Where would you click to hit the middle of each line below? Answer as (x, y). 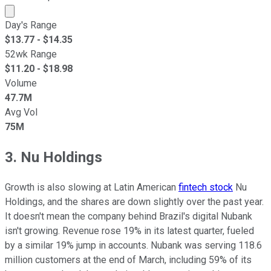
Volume (21, 83)
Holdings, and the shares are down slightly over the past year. (134, 201)
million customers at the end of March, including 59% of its (128, 260)
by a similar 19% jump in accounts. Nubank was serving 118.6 (133, 245)
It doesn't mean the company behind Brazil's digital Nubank (129, 216)
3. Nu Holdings (54, 157)
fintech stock (206, 187)
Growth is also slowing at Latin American (92, 187)
